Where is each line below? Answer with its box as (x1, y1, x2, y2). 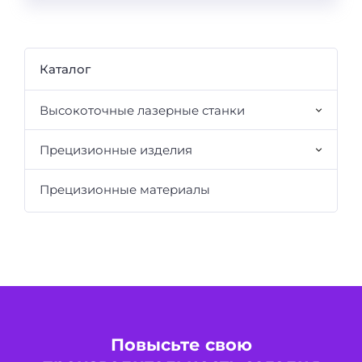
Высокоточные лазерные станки (40, 102, 245, 118)
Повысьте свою (110, 335, 252, 356)
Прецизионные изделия (40, 141, 192, 158)
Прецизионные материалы (40, 181, 210, 197)
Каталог (40, 61, 90, 77)
